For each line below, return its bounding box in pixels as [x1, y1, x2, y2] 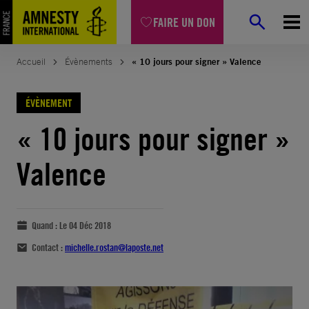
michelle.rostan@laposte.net [65, 241, 163, 253]
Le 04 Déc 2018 [59, 219, 111, 231]
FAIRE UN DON [153, 14, 215, 30]
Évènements [65, 56, 112, 68]
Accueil [17, 56, 46, 68]
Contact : [32, 241, 65, 253]
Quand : [32, 219, 59, 231]
